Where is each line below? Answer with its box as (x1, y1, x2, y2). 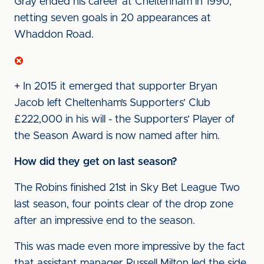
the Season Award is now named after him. (14, 131, 220, 141)
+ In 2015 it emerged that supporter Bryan (14, 81, 217, 92)
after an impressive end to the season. (14, 216, 195, 226)
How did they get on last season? (14, 157, 177, 167)
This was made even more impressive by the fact (14, 242, 245, 252)
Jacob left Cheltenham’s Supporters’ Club (14, 98, 210, 108)
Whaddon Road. (14, 29, 94, 40)
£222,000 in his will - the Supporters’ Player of (14, 114, 235, 125)
